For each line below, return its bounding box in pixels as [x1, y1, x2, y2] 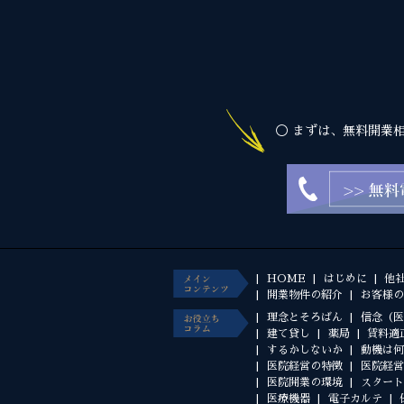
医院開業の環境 [266, 377, 343, 389]
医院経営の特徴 [266, 361, 343, 372]
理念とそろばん [266, 312, 343, 324]
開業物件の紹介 [266, 289, 343, 301]
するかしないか [266, 344, 343, 356]
